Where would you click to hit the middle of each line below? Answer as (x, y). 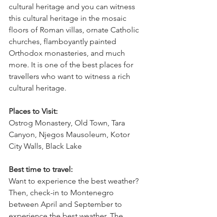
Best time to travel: (41, 170)
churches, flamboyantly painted (63, 42)
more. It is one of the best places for (72, 65)
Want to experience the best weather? (75, 181)
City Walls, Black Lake (45, 146)
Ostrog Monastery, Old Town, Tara (68, 123)
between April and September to (66, 204)
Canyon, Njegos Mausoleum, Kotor (70, 135)
